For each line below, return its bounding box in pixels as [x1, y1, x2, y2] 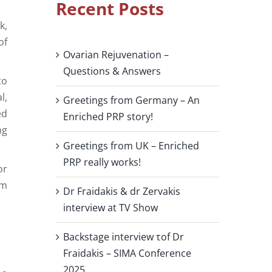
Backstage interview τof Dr [63, 230, 184, 244]
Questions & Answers [63, 64, 161, 78]
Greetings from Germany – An [63, 93, 200, 107]
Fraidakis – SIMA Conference [63, 246, 191, 260]
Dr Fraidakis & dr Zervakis [63, 185, 180, 199]
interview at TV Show [63, 201, 158, 215]
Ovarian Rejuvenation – [63, 48, 169, 62]
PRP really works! [63, 155, 141, 169]
